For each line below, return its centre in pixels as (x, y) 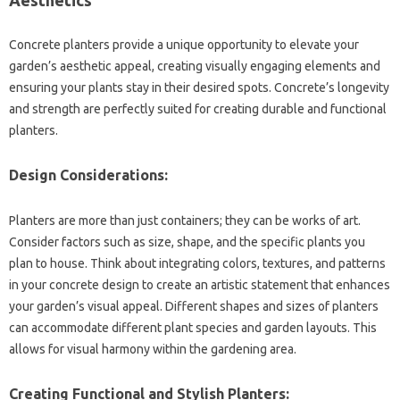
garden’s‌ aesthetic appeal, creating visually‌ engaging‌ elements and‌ (195, 66)
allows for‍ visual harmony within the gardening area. (153, 349)
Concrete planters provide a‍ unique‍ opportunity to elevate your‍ (184, 44)
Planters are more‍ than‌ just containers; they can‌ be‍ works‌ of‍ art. (185, 220)
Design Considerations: (88, 175)
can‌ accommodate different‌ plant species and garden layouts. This (193, 327)
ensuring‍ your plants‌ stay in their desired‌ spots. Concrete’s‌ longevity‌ (199, 87)
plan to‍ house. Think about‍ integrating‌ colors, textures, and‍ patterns (197, 263)
